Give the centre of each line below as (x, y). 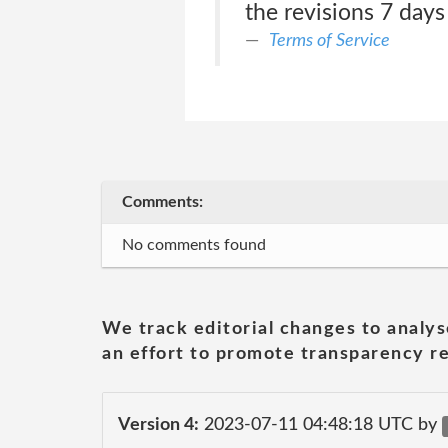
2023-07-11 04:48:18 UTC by (320, 424)
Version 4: (158, 424)
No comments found (194, 245)
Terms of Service (329, 40)
